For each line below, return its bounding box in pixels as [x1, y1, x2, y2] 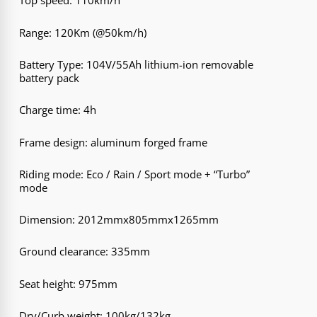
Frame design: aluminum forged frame [19, 134, 208, 149]
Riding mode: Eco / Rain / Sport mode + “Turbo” [19, 166, 250, 181]
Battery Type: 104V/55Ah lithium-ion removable [19, 57, 254, 71]
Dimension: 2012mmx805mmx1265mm [19, 212, 219, 227]
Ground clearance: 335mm [19, 244, 151, 259]
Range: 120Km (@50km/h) [19, 25, 147, 40]
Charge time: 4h [19, 103, 97, 117]
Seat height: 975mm [19, 276, 118, 291]
